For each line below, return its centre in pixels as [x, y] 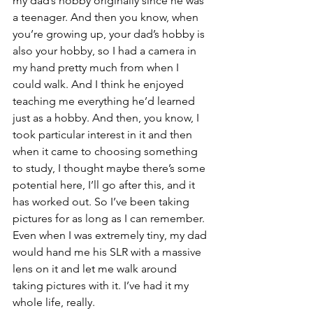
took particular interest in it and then [104, 134]
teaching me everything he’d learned [105, 101]
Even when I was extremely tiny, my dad [111, 235]
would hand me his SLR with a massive [108, 252]
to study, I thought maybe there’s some [110, 168]
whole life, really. [54, 302]
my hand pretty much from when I [97, 67]
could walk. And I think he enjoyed [100, 84]
